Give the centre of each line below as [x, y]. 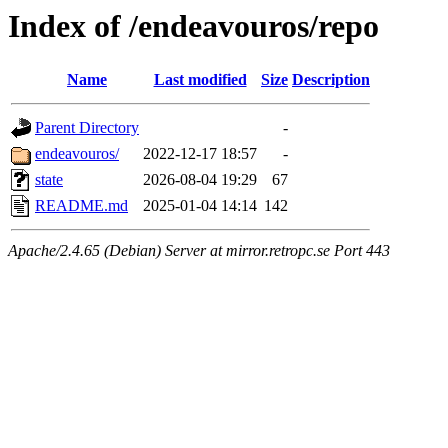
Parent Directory [87, 128]
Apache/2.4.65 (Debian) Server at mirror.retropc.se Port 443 [199, 251]
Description [331, 80]
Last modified [200, 80]
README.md [81, 206]
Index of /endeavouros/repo [193, 26]
